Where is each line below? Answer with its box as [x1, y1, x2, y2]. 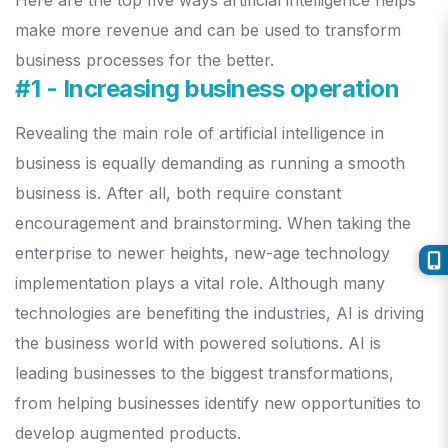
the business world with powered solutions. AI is [15, 333, 381, 354]
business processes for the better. [15, 50, 279, 71]
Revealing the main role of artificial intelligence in [15, 123, 384, 144]
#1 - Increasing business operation [15, 74, 399, 104]
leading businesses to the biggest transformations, [15, 363, 394, 384]
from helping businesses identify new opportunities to [15, 393, 421, 414]
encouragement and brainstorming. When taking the [15, 213, 411, 234]
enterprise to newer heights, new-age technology [15, 243, 390, 264]
